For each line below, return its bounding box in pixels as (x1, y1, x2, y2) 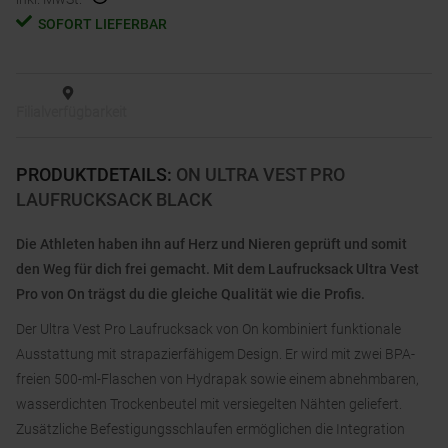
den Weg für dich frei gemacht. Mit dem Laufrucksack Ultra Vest (16, 261, 419, 278)
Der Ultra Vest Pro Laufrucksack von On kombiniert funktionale (16, 321, 401, 338)
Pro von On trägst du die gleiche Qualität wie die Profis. (16, 286, 365, 303)
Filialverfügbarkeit (16, 104, 127, 121)
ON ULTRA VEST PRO (176, 164, 345, 186)
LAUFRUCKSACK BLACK (16, 189, 212, 211)
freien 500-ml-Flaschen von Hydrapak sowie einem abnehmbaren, (16, 371, 419, 388)
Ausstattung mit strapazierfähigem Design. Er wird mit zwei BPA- (16, 346, 415, 363)
